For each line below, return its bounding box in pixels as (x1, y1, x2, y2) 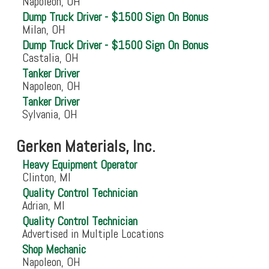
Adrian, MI (22, 198, 65, 214)
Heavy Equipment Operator (22, 157, 137, 173)
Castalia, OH (22, 50, 79, 66)
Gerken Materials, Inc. (16, 136, 156, 157)
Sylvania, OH (22, 106, 77, 122)
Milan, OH (22, 22, 65, 38)
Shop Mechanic (22, 241, 86, 258)
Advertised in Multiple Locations (22, 226, 164, 242)
